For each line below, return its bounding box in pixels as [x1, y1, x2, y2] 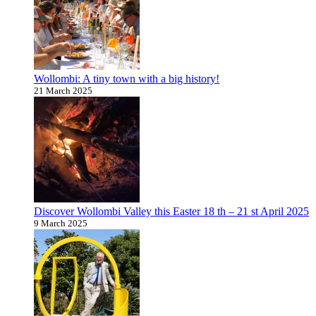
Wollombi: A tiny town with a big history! [34, 72, 219, 85]
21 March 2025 [34, 85, 92, 96]
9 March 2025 [34, 217, 87, 229]
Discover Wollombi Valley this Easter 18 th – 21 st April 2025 [34, 205, 309, 217]
